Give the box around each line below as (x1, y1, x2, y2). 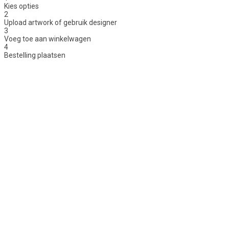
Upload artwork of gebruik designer (4, 18, 117, 27)
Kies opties (4, 2, 39, 10)
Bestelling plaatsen (4, 51, 65, 59)
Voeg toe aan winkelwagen (4, 34, 91, 43)
